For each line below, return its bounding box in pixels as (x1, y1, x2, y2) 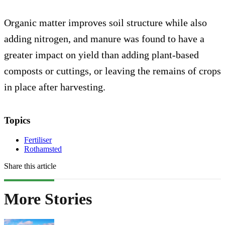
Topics (4, 115, 30, 126)
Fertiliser (24, 135, 52, 144)
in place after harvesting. (4, 81, 105, 92)
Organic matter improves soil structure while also (4, 17, 207, 28)
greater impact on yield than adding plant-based (4, 49, 199, 60)
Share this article (4, 161, 56, 170)
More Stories (4, 189, 92, 208)
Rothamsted (24, 144, 62, 153)
